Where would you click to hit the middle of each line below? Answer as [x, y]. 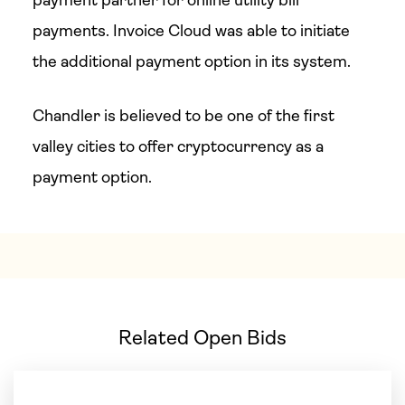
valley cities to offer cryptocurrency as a [178, 146]
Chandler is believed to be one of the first [183, 116]
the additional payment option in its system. [191, 61]
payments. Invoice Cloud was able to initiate [191, 31]
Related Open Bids [202, 338]
